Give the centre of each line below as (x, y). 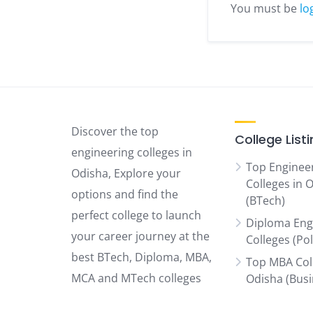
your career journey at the (140, 236)
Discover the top (115, 131)
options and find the (125, 194)
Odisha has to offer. (123, 299)
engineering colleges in (132, 152)
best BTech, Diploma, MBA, (141, 257)
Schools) (269, 296)
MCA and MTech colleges (136, 278)
